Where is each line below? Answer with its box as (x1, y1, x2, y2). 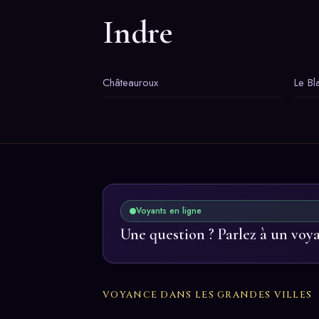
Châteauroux (103, 74, 158, 90)
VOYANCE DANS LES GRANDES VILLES (103, 288, 313, 301)
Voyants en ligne (136, 204, 202, 217)
